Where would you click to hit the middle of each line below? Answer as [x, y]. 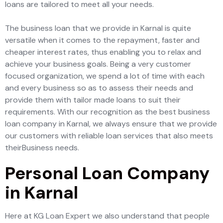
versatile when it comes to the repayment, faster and [102, 40]
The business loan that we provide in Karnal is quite [98, 28]
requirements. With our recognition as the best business [108, 112]
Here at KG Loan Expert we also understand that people [107, 216]
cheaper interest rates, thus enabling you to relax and [103, 52]
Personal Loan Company [107, 173]
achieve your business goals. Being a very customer [98, 64]
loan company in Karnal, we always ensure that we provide [111, 124]
